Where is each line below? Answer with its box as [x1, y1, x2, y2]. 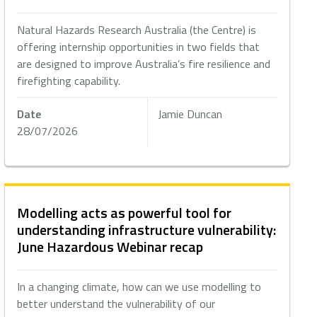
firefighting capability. [17, 72, 121, 89]
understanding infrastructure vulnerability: [17, 219, 277, 241]
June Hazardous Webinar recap [17, 236, 204, 258]
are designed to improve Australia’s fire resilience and [17, 55, 271, 72]
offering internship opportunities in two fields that [17, 38, 260, 55]
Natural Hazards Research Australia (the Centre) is [17, 21, 257, 38]
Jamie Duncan [158, 105, 223, 122]
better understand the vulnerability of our [17, 295, 216, 312]
